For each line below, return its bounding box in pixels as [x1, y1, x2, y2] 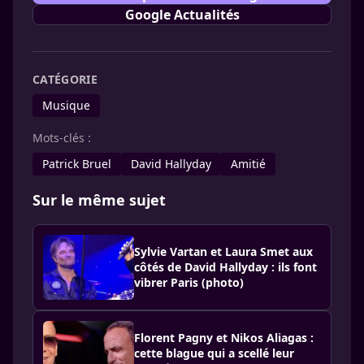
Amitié [231, 155, 266, 171]
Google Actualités [124, 5, 240, 24]
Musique [42, 97, 90, 113]
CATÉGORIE [32, 71, 98, 87]
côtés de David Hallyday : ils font [134, 259, 317, 275]
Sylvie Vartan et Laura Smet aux [134, 244, 313, 260]
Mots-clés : [32, 129, 91, 145]
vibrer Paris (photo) [134, 275, 244, 291]
